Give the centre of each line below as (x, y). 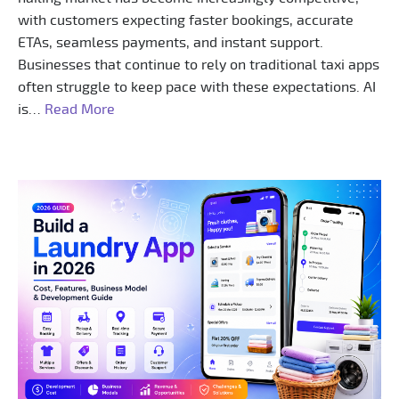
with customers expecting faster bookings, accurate (186, 20)
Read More (80, 109)
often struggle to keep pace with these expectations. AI (197, 87)
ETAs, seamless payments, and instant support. (171, 42)
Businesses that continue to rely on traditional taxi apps (199, 65)
